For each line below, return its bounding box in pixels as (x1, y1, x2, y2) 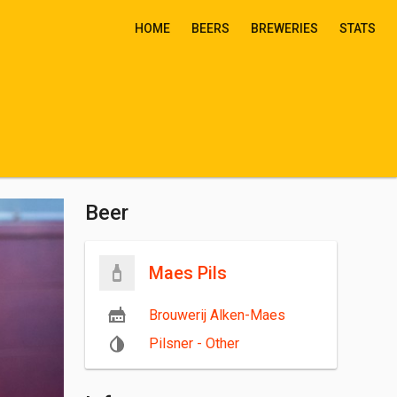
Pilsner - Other (149, 335, 239, 352)
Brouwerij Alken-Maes (149, 307, 285, 323)
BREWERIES (251, 21, 318, 35)
